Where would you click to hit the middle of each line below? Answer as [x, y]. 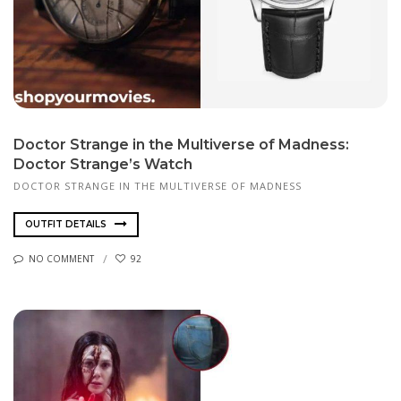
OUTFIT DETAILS [67, 224]
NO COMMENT [61, 259]
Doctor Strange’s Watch [103, 164]
